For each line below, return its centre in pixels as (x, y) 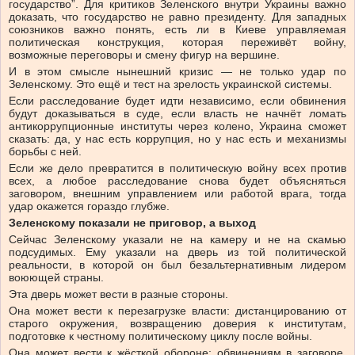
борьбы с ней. (45, 151)
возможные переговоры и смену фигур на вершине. (144, 54)
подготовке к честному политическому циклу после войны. (160, 336)
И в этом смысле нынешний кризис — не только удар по (177, 71)
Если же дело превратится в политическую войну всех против (177, 168)
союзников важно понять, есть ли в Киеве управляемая (177, 29)
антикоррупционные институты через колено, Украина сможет (177, 126)
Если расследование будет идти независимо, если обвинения (177, 100)
